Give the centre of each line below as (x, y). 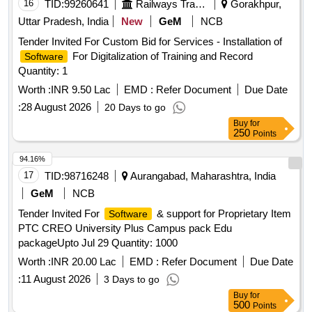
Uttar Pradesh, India (63, 22)
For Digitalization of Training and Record (161, 56)
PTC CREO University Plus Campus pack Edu (125, 228)
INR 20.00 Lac (84, 262)
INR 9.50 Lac (81, 90)
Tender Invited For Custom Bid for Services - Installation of (150, 42)
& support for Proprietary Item (223, 214)
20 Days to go (135, 108)
